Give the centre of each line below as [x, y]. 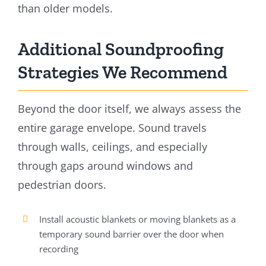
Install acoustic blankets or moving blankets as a [137, 219]
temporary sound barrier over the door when [131, 234]
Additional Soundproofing [121, 49]
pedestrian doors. [62, 184]
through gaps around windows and [105, 165]
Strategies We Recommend [122, 72]
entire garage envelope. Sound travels [112, 127]
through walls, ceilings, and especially [112, 146]
